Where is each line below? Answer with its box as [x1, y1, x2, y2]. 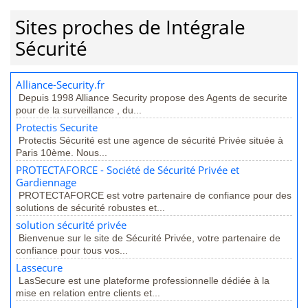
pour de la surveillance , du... [16, 104, 142, 115]
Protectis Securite [16, 120, 98, 135]
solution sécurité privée [16, 218, 126, 232]
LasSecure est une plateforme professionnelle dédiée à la [19, 275, 269, 286]
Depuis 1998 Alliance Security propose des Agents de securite [19, 92, 287, 103]
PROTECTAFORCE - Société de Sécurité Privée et [16, 163, 239, 177]
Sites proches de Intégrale [15, 14, 245, 40]
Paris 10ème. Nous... [16, 147, 107, 158]
